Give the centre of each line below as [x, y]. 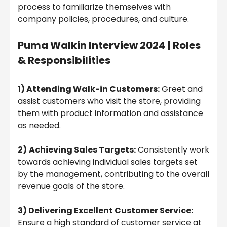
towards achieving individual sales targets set [108, 162]
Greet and [181, 89]
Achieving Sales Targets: [82, 149]
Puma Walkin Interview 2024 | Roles [109, 45]
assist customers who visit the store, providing [109, 101]
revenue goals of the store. [71, 186]
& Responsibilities [64, 60]
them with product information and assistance [110, 113]
